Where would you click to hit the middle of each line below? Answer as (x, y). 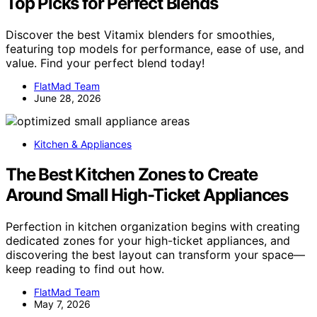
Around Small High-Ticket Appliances (147, 195)
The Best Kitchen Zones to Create (132, 174)
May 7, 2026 (62, 304)
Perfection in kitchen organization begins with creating (153, 226)
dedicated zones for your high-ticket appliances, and (148, 240)
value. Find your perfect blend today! (105, 63)
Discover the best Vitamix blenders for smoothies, (140, 35)
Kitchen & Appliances (83, 144)
